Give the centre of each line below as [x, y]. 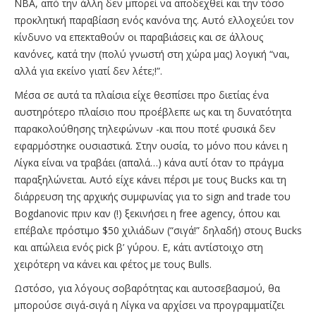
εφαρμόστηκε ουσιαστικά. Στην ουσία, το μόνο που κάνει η [151, 145]
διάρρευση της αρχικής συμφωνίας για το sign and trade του [152, 196]
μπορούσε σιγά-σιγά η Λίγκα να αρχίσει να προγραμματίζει [149, 305]
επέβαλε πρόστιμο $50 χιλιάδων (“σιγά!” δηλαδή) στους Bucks [158, 230]
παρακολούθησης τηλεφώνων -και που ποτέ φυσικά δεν [145, 128]
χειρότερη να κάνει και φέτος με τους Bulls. [114, 264]
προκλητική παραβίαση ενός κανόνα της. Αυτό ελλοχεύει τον [154, 20]
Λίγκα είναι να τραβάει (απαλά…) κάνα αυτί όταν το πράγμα [149, 162]
